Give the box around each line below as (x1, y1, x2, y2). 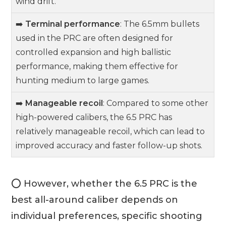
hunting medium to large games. (16, 75, 150, 85)
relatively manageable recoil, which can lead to (16, 126, 205, 136)
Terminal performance (25, 19, 121, 29)
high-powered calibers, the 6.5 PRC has (16, 112, 173, 122)
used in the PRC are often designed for (16, 33, 174, 43)
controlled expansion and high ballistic (16, 47, 172, 57)
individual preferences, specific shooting (11, 210, 203, 222)
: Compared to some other (103, 98, 209, 108)
